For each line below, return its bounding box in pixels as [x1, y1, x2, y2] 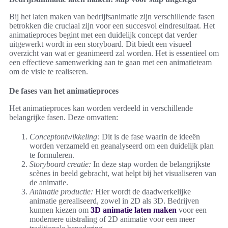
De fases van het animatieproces [9, 87, 119, 96]
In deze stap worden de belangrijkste [91, 160, 210, 169]
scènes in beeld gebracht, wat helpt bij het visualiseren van [30, 169, 216, 178]
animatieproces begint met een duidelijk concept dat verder [9, 31, 197, 40]
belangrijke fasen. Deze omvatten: [9, 113, 118, 122]
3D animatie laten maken [91, 206, 177, 215]
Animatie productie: [30, 187, 93, 196]
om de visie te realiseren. [9, 67, 88, 76]
